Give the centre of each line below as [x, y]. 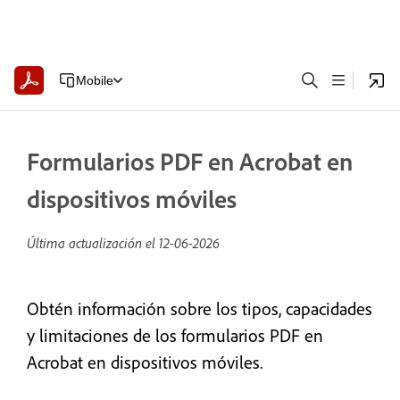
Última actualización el [93, 243]
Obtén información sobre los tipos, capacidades [200, 308]
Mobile [94, 80]
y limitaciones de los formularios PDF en [175, 335]
